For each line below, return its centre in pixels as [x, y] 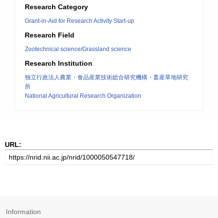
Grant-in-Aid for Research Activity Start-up [80, 21]
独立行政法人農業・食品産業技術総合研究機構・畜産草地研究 [107, 77]
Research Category [56, 7]
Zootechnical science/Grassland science [78, 49]
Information [23, 212]
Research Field [50, 35]
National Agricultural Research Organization [83, 96]
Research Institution [59, 63]
